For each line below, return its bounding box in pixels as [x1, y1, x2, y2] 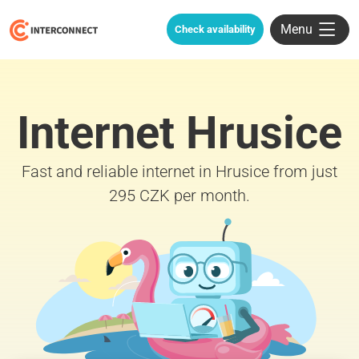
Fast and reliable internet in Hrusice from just [22, 161, 337, 181]
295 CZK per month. [109, 185, 250, 205]
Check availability [175, 23, 256, 36]
